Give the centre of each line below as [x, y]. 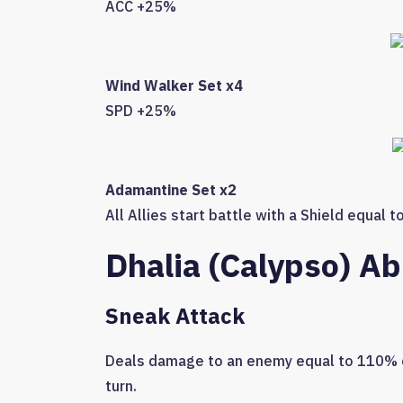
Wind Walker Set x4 [174, 86]
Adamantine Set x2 [171, 190]
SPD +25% [141, 111]
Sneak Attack [175, 316]
